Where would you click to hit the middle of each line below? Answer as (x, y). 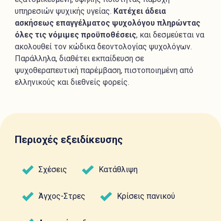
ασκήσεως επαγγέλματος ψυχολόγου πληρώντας (108, 23)
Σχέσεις (53, 170)
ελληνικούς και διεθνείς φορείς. (72, 82)
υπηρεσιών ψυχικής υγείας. (64, 11)
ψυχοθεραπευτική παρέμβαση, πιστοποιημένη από (104, 71)
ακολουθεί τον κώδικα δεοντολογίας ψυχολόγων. (103, 47)
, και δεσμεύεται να (170, 35)
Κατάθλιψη (118, 170)
